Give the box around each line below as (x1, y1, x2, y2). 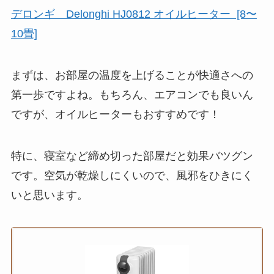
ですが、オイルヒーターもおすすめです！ (10, 108, 220, 121)
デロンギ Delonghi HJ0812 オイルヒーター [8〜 (10, 8, 257, 21)
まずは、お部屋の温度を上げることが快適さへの (10, 69, 253, 82)
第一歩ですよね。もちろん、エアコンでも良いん (10, 89, 253, 102)
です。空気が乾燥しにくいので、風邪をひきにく (10, 169, 253, 182)
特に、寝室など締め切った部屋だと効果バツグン (10, 149, 253, 162)
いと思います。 (10, 188, 88, 201)
